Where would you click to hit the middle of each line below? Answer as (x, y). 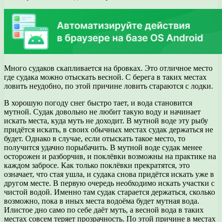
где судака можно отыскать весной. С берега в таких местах (105, 77)
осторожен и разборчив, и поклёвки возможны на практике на (110, 157)
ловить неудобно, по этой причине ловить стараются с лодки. (109, 86)
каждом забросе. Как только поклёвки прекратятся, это (97, 166)
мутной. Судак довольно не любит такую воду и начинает (102, 112)
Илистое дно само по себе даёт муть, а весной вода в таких (104, 210)
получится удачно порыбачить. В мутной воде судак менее (103, 148)
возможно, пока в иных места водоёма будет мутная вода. (102, 201)
